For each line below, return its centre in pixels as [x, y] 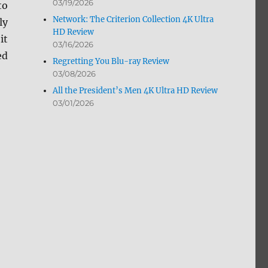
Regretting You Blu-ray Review [111, 62]
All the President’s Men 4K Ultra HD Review [135, 91]
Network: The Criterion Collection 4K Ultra [133, 20]
